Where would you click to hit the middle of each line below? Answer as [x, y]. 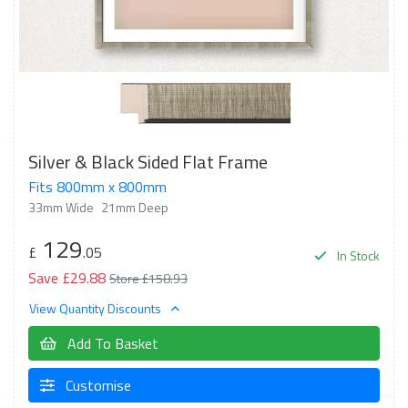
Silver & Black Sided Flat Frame [148, 161]
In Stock [357, 255]
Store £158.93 [148, 278]
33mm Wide [61, 207]
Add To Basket [111, 343]
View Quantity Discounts [97, 308]
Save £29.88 [67, 277]
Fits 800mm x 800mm [97, 186]
